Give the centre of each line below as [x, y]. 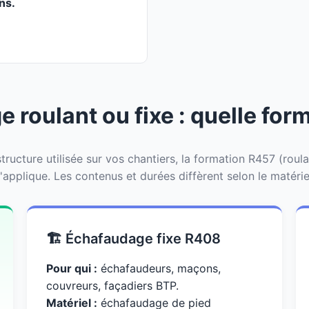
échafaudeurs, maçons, [159, 268]
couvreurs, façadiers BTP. [112, 286]
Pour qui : [71, 268]
